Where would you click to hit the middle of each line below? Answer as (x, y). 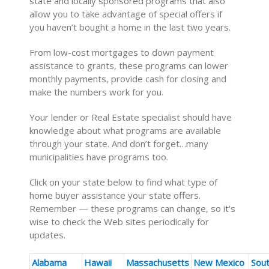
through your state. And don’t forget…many (119, 144)
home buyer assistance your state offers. (115, 195)
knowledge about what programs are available (125, 130)
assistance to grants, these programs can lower (129, 65)
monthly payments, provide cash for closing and (128, 79)
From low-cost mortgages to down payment (122, 52)
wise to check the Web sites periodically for (119, 222)
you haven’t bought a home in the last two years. (130, 27)
